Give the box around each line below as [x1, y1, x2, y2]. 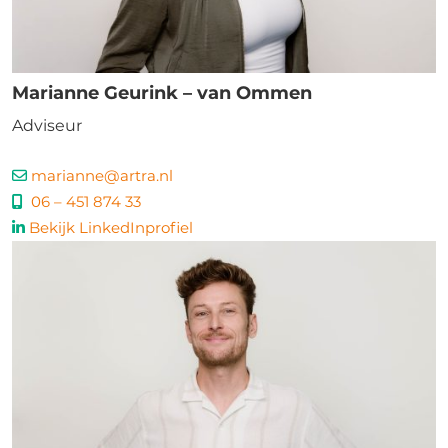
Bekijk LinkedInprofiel [29, 218, 193, 237]
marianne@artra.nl [31, 166, 173, 185]
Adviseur [12, 116, 82, 135]
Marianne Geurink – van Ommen [12, 82, 312, 104]
